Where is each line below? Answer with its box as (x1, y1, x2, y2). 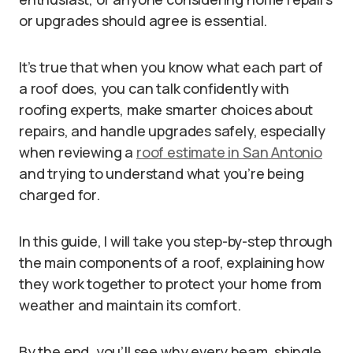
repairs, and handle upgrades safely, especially (19, 121, 325, 140)
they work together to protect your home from (19, 274, 322, 293)
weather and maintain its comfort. (19, 295, 242, 314)
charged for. (19, 185, 100, 204)
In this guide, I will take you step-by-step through (19, 232, 333, 251)
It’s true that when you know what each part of (19, 58, 323, 76)
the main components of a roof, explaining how (19, 253, 325, 272)
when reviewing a (19, 143, 136, 162)
